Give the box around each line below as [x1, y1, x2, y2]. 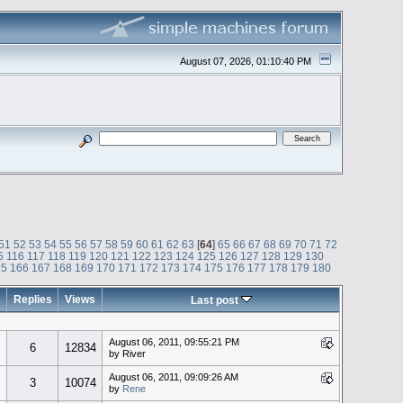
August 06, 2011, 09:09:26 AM [108, 371, 238, 382]
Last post [190, 293, 241, 306]
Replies [13, 292, 52, 305]
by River [108, 347, 146, 359]
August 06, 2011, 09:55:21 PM [108, 336, 239, 347]
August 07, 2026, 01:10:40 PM [180, 55, 315, 67]
